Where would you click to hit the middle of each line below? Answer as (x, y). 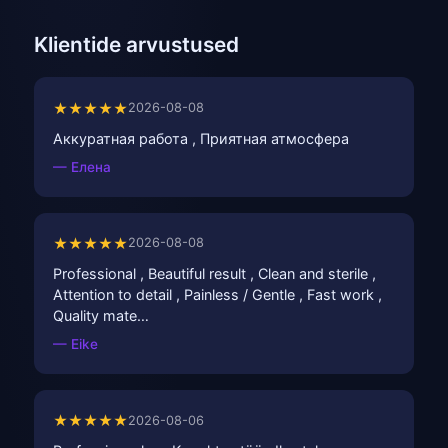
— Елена (82, 166)
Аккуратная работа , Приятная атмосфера (201, 138)
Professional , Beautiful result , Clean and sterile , (215, 273)
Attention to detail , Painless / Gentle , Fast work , (218, 294)
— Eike (76, 343)
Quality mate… (101, 315)
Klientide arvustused (136, 45)
